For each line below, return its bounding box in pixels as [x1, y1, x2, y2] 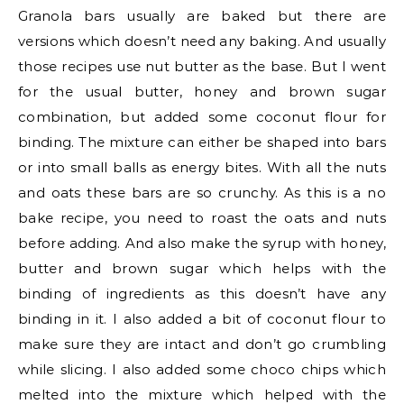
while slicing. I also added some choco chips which [18, 361, 386, 378]
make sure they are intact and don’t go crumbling [18, 335, 386, 353]
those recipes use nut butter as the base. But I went [18, 58, 386, 75]
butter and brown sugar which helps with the [18, 260, 386, 277]
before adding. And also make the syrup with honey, [18, 234, 386, 252]
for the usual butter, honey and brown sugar [18, 83, 386, 100]
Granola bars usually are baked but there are [18, 7, 386, 24]
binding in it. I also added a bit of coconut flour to [18, 310, 386, 327]
